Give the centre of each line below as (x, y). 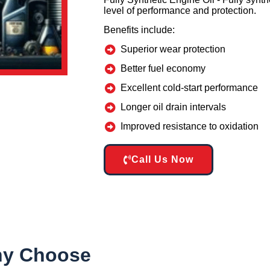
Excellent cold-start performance (189, 88)
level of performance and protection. (180, 11)
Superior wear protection (173, 49)
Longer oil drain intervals (173, 107)
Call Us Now (162, 160)
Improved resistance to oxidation (189, 127)
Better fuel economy (163, 69)
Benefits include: (139, 30)
